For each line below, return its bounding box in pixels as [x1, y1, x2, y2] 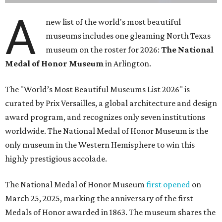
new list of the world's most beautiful [46, 17, 181, 27]
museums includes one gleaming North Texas [46, 31, 211, 41]
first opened [146, 179, 190, 190]
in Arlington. [105, 58, 151, 69]
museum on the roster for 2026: [46, 45, 162, 55]
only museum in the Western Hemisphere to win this [5, 140, 195, 150]
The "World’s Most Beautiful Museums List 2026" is [5, 84, 190, 95]
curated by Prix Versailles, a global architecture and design [5, 98, 217, 109]
